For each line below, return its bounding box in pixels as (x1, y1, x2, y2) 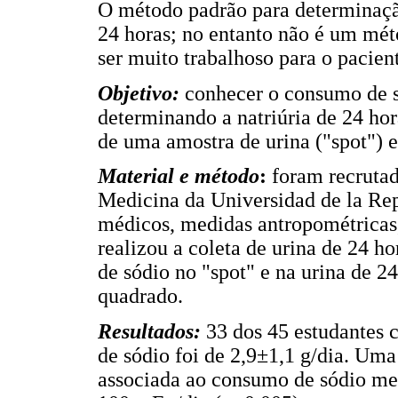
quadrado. (98, 284, 183, 308)
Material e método (98, 164, 259, 188)
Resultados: (98, 319, 201, 343)
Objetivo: (98, 81, 185, 105)
